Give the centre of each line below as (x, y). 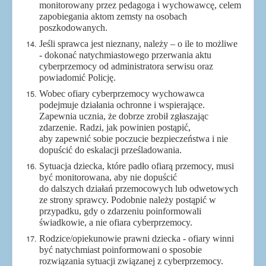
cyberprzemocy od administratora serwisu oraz (126, 66)
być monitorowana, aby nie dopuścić (108, 177)
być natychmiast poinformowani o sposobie (121, 249)
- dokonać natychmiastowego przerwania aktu (125, 55)
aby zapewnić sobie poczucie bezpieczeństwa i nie (134, 138)
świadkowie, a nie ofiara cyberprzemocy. (116, 222)
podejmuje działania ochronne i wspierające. (122, 104)
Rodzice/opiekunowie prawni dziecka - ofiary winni (137, 238)
